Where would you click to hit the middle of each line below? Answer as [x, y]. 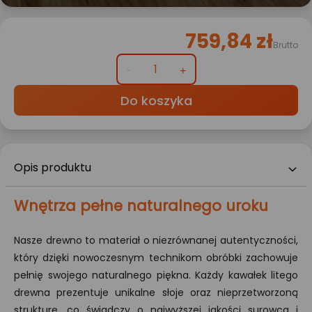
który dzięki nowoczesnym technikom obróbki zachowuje [156, 258]
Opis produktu [53, 168]
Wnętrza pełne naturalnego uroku [141, 206]
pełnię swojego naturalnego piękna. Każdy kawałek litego [156, 275]
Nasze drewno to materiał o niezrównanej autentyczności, [156, 241]
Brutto [286, 45]
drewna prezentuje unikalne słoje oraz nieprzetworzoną [156, 293]
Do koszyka [156, 101]
